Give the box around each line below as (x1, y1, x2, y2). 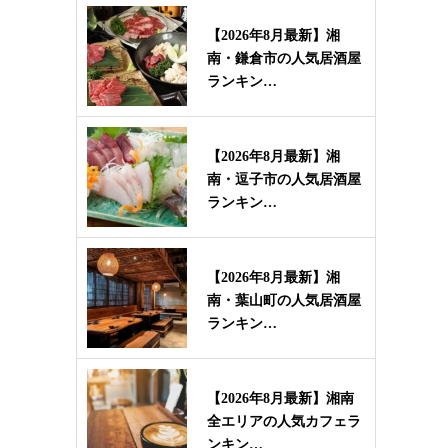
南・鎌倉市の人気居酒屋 (207, 51, 361, 66)
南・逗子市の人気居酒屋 (207, 172, 361, 187)
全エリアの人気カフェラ (207, 414, 361, 429)
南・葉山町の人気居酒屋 (207, 293, 361, 308)
